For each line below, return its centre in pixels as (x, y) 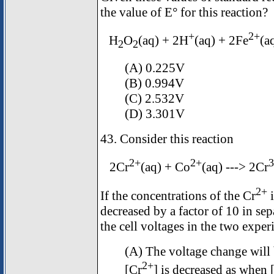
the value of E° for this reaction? (184, 12)
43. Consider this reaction (167, 139)
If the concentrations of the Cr (178, 195)
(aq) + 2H (163, 41)
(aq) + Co (165, 167)
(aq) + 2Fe (221, 41)
